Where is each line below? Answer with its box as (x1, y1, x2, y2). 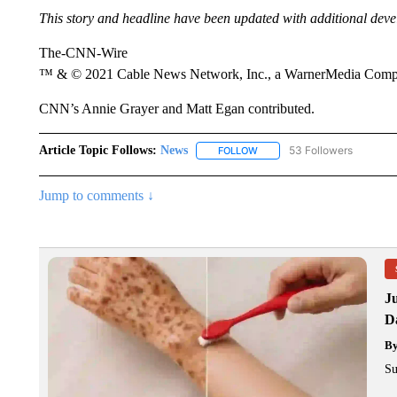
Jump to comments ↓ (38, 188, 154, 204)
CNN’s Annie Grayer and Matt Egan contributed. (38, 101, 315, 116)
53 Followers (288, 144, 353, 157)
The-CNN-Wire (38, 45, 128, 60)
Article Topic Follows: (38, 144, 157, 157)
